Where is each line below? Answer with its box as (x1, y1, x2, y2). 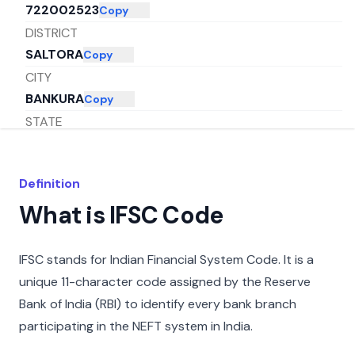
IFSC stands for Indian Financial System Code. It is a (19, 251, 314, 268)
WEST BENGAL (25, 135, 115, 152)
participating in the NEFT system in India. (19, 318, 253, 334)
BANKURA (25, 90, 84, 108)
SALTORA (25, 46, 83, 63)
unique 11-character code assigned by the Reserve (19, 273, 311, 290)
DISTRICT (25, 24, 78, 41)
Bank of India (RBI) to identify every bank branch (19, 296, 296, 312)
